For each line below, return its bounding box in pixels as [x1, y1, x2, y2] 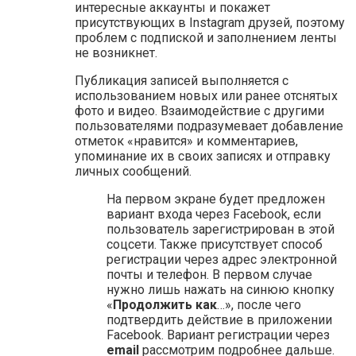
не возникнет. [75, 45, 157, 61]
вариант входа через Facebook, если [106, 207, 321, 222]
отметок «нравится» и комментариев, [75, 133, 298, 149]
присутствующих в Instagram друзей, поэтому [75, 15, 345, 31]
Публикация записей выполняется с [75, 73, 288, 89]
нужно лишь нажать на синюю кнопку [106, 282, 335, 298]
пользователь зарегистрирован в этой [106, 222, 335, 238]
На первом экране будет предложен [106, 192, 325, 207]
